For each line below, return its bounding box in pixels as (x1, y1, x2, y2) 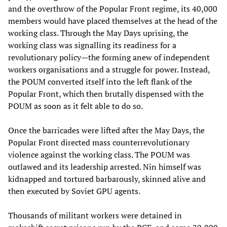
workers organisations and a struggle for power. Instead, (8, 64, 210, 75)
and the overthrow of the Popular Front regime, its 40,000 (8, 3, 217, 15)
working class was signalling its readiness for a (8, 40, 176, 51)
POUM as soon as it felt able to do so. (8, 100, 143, 112)
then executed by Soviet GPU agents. (8, 185, 140, 197)
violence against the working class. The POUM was (8, 149, 190, 161)
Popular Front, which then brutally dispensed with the (8, 88, 204, 100)
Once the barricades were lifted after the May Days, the (8, 125, 205, 136)
